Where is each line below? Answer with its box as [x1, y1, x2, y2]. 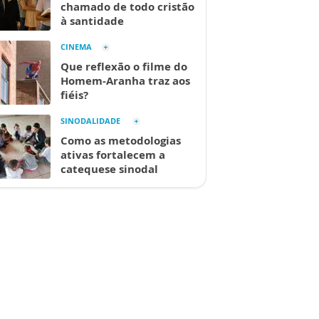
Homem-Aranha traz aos [61, 73, 190, 88]
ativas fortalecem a [61, 147, 165, 162]
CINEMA [61, 41, 92, 52]
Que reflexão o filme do [61, 59, 187, 73]
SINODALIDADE [61, 115, 122, 126]
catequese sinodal [61, 162, 158, 176]
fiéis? [61, 88, 88, 102]
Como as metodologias [61, 133, 181, 147]
